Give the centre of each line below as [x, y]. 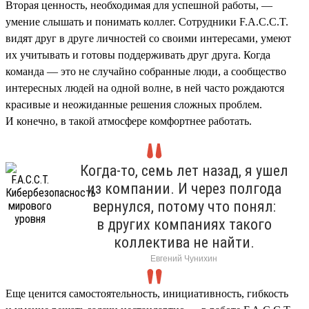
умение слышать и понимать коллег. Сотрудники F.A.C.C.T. [147, 21]
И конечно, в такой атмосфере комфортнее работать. [129, 121]
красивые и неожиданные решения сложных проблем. [134, 104]
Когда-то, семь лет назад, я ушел [184, 170]
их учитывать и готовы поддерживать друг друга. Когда [138, 54]
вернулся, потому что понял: [184, 206]
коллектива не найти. [184, 242]
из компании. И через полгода [184, 188]
